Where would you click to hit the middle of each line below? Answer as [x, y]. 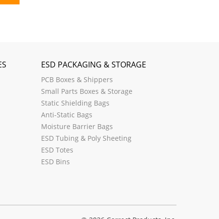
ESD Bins [55, 161]
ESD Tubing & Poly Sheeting [86, 138]
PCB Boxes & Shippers [77, 79]
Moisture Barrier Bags [77, 126]
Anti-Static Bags [66, 114]
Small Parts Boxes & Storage [87, 91]
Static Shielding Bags [75, 103]
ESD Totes [57, 150]
